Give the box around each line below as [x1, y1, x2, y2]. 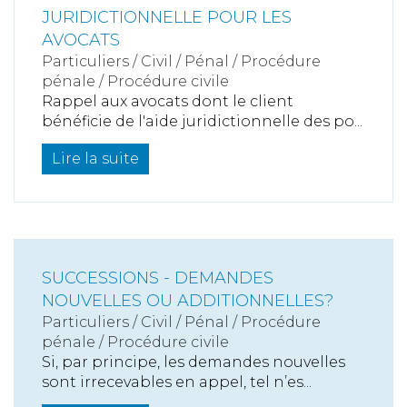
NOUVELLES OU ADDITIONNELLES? [42, 290, 333, 311]
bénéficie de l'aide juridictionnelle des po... [42, 112, 362, 130]
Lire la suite [52, 149, 139, 167]
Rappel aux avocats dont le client [42, 92, 293, 110]
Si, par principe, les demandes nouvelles [42, 352, 345, 371]
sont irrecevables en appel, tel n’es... [42, 372, 312, 391]
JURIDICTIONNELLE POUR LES [42, 6, 292, 27]
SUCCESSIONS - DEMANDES [42, 267, 273, 288]
